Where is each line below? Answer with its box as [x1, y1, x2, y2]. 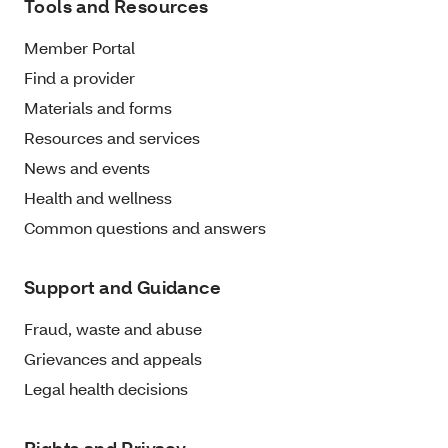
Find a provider [24, 67, 135, 88]
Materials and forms [24, 97, 172, 118]
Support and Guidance [24, 276, 221, 299]
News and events [24, 157, 150, 178]
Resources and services [24, 127, 200, 148]
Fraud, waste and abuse [24, 318, 202, 339]
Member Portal [24, 37, 135, 58]
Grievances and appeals [24, 348, 202, 369]
